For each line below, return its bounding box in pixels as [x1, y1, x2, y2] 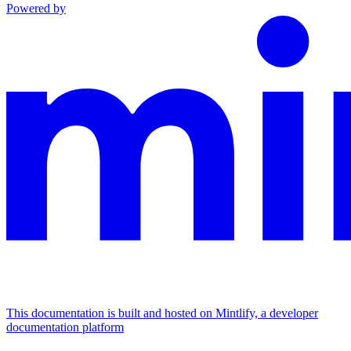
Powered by [6, 2, 66, 16]
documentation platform [6, 320, 124, 335]
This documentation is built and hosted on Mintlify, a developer [6, 306, 318, 320]
